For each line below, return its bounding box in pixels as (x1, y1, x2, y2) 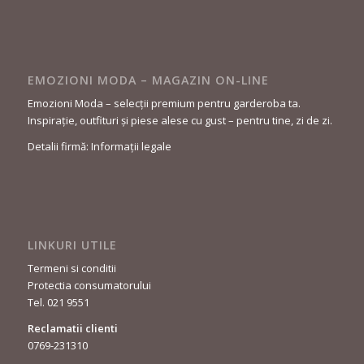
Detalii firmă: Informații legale (27, 138, 171, 154)
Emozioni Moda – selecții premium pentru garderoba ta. (27, 95, 301, 110)
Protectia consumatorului (27, 277, 151, 292)
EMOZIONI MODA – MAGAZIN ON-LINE (27, 71, 269, 88)
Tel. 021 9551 (27, 294, 89, 310)
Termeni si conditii (27, 260, 116, 275)
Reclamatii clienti (27, 320, 118, 336)
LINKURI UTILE (27, 236, 117, 253)
